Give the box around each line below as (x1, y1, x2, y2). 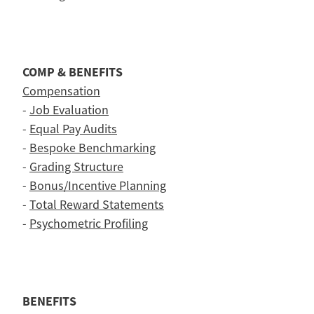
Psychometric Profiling (29, 216, 148, 232)
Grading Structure (29, 159, 123, 175)
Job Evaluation (29, 102, 109, 118)
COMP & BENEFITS (22, 64, 123, 81)
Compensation (22, 83, 100, 100)
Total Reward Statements (29, 197, 164, 213)
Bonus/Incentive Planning (29, 178, 166, 194)
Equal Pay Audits (29, 121, 117, 137)
